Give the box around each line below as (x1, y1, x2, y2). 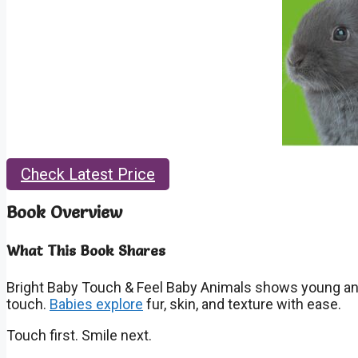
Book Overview (6, 201, 122, 223)
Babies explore (50, 295, 143, 312)
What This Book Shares (6, 241, 165, 261)
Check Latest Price (21, 165, 155, 185)
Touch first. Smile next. (6, 326, 152, 344)
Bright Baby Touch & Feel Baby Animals (6, 278, 252, 296)
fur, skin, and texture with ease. (143, 295, 341, 312)
